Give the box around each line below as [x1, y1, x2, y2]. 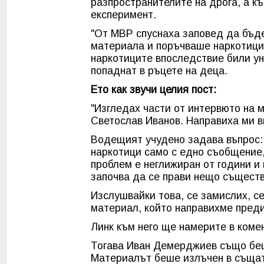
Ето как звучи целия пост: [91, 84, 216, 96]
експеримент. [91, 9, 156, 21]
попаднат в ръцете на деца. [91, 65, 227, 77]
